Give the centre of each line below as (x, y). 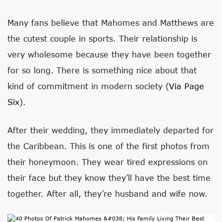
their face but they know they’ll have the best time (109, 178)
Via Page (187, 86)
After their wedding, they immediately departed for (111, 130)
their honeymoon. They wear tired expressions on (108, 162)
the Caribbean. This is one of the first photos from (109, 146)
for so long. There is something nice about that (102, 70)
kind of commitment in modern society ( (88, 86)
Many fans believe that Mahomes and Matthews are (111, 23)
